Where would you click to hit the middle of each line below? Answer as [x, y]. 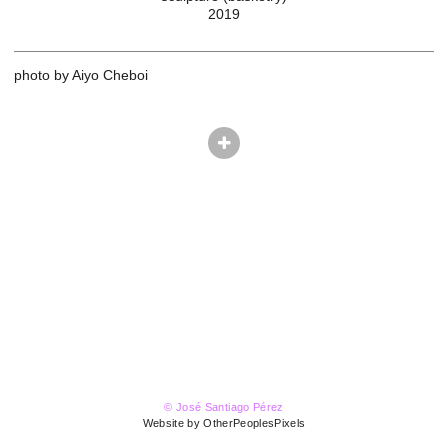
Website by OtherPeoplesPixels [224, 423]
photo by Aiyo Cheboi [81, 74]
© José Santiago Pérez [224, 407]
